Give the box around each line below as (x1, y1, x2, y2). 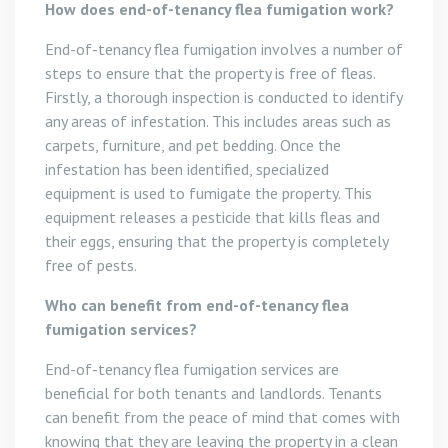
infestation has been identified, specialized (45, 159, 329, 179)
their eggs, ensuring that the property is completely (45, 231, 388, 251)
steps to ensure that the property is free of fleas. (45, 63, 375, 83)
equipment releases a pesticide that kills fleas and (45, 207, 380, 227)
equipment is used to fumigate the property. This (45, 183, 372, 203)
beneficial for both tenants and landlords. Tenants (45, 383, 382, 403)
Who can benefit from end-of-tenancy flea (45, 295, 349, 315)
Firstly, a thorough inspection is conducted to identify (45, 87, 402, 107)
